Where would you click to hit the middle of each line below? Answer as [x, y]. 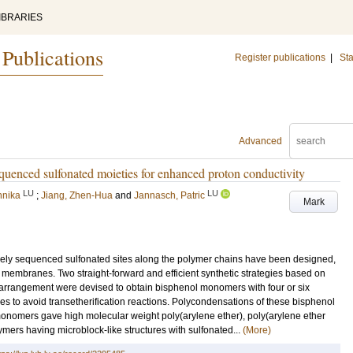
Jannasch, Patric [169, 195]
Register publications [280, 58]
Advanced [260, 141]
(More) [257, 330]
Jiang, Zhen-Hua [77, 195]
